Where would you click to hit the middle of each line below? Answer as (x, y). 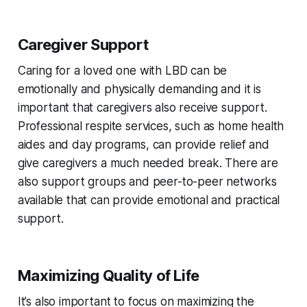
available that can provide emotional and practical (149, 200)
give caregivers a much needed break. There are (148, 163)
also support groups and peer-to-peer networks (147, 182)
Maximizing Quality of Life (108, 276)
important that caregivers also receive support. (142, 108)
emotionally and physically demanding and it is (139, 89)
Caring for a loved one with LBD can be (122, 71)
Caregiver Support (83, 45)
